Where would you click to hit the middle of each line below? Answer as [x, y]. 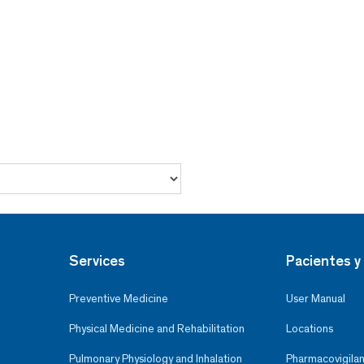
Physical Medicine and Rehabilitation [156, 329]
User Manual [316, 299]
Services [97, 261]
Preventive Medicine [118, 299]
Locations [310, 329]
